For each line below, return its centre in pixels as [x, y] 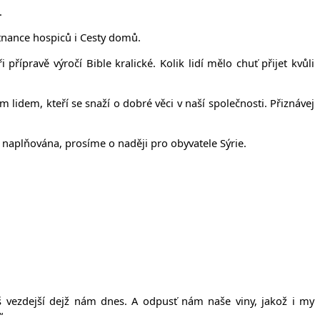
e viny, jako [254, 300]
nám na [199, 300]
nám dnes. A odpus [121, 300]
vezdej [19, 300]
